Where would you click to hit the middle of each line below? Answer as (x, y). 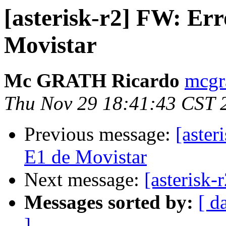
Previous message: (100, 134)
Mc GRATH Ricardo (92, 81)
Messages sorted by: (109, 202)
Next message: (84, 180)
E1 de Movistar (86, 157)
